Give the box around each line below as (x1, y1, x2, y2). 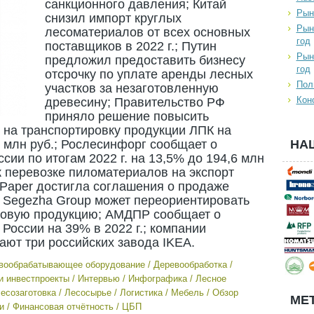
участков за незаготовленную (44, 81, 219, 95)
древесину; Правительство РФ (44, 95, 225, 109)
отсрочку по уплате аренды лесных (44, 67, 253, 81)
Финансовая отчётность (12, 301, 114, 312)
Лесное (195, 273, 226, 284)
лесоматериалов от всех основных (44, 25, 250, 39)
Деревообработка (153, 259, 227, 270)
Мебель (170, 287, 204, 298)
